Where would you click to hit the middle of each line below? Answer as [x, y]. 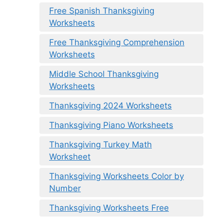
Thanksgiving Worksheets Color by [117, 176]
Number [65, 188]
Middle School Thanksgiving [104, 74]
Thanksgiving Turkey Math [100, 144]
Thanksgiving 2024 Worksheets [110, 105]
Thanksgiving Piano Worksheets [111, 125]
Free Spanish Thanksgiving [102, 10]
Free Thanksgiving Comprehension [117, 42]
